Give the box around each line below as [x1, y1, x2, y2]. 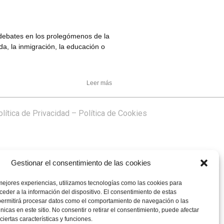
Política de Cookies [78, 108, 147, 118]
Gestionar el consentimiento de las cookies [10, 158, 151, 167]
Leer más [86, 79, 112, 86]
